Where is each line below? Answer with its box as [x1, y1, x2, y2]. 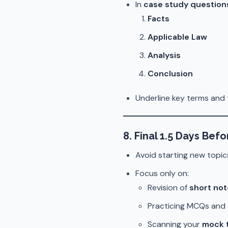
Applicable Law [148, 32, 207, 42]
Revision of [148, 182, 189, 193]
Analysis [148, 50, 181, 61]
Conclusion [148, 68, 193, 79]
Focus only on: [135, 168, 189, 179]
